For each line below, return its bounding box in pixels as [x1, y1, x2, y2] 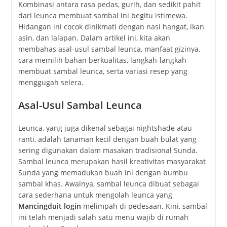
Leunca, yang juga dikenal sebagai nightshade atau [18, 123, 192, 133]
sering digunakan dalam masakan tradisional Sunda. [18, 145, 198, 156]
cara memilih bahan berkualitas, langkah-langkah [18, 55, 186, 65]
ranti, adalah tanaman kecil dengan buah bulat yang [18, 134, 197, 144]
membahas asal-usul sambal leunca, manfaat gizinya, [18, 44, 200, 54]
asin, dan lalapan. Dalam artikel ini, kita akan [18, 33, 170, 43]
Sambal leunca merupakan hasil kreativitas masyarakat [18, 157, 206, 167]
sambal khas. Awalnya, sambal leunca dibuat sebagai [18, 179, 199, 189]
